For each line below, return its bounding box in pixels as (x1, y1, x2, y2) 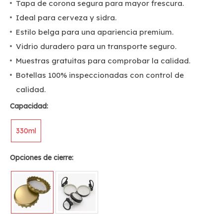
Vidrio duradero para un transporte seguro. (16, 42, 176, 51)
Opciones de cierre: (10, 153, 73, 162)
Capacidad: (10, 102, 48, 111)
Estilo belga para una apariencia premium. (16, 27, 173, 37)
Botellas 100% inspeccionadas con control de (16, 70, 184, 80)
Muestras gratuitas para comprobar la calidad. (16, 56, 190, 65)
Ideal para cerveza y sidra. (16, 13, 116, 22)
